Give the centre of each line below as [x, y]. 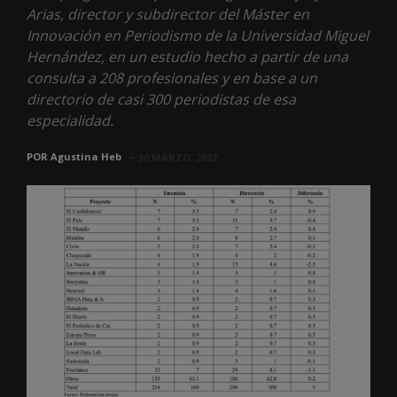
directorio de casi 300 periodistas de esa [161, 99]
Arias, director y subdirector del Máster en [168, 14]
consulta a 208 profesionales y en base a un [172, 78]
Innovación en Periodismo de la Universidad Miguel [198, 35]
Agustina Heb [86, 156]
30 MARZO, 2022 [178, 157]
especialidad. [70, 120]
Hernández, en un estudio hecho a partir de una [187, 56]
